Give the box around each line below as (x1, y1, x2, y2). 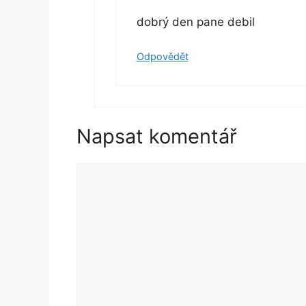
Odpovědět (136, 51, 189, 63)
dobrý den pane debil (136, 14, 255, 29)
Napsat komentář (76, 124, 237, 148)
